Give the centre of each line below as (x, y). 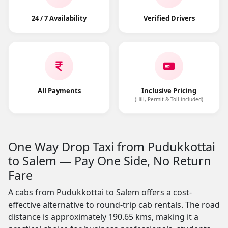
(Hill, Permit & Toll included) (169, 99)
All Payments (59, 91)
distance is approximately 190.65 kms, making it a (103, 217)
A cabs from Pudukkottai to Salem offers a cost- (100, 192)
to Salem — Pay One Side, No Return (110, 161)
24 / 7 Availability (59, 18)
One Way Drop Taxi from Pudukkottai (112, 147)
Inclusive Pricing (169, 91)
